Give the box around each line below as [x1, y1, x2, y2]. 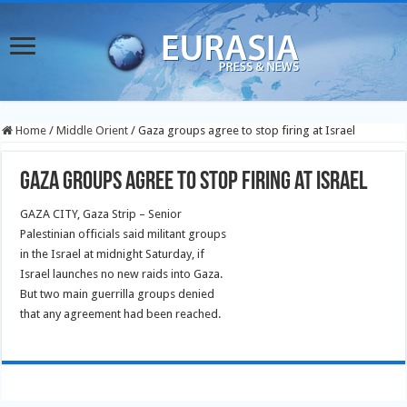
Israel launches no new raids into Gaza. [20, 267, 223, 281]
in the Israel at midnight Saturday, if [20, 247, 205, 261]
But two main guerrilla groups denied [20, 287, 215, 301]
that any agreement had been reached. [20, 307, 222, 321]
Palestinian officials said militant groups [20, 227, 227, 241]
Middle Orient [56, 124, 129, 137]
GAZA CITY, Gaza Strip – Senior [20, 207, 183, 221]
